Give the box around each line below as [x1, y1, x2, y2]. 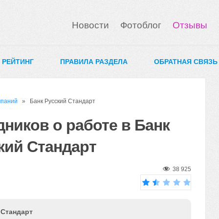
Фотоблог [120, 20, 161, 30]
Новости [72, 20, 109, 30]
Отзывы [173, 20, 207, 30]
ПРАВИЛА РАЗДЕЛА [60, 58, 128, 66]
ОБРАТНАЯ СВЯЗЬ [154, 58, 218, 66]
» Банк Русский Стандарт [17, 98, 95, 105]
